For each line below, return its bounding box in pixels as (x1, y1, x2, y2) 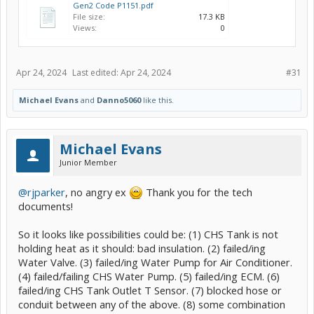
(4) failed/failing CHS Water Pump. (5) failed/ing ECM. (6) (18, 268, 280, 283)
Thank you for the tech (143, 184, 252, 199)
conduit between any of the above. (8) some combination (18, 296, 285, 311)
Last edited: (72, 66, 121, 78)
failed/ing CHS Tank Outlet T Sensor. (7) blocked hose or (18, 282, 282, 297)
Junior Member (60, 156, 117, 168)
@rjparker (18, 184, 65, 199)
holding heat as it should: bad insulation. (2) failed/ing (18, 240, 266, 255)
